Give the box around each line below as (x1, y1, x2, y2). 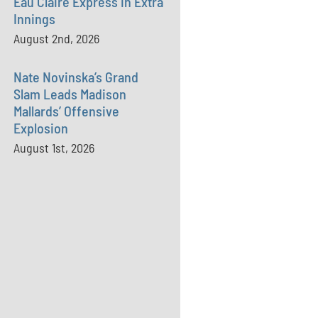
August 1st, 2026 (13, 140, 95, 155)
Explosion (13, 119, 69, 136)
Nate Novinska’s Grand (13, 68, 139, 85)
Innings (13, 10, 56, 27)
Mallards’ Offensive (13, 102, 120, 119)
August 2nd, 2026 (13, 31, 100, 46)
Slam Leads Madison (13, 85, 127, 102)
